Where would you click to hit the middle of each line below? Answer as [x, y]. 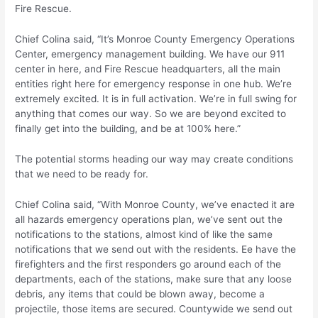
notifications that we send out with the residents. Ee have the [156, 249]
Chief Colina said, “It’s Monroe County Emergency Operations [155, 39]
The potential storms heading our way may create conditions [154, 159]
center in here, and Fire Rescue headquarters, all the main [148, 69]
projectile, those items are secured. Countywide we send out [154, 308]
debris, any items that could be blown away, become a [140, 294]
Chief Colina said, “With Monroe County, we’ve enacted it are [155, 204]
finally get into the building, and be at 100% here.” [128, 129]
